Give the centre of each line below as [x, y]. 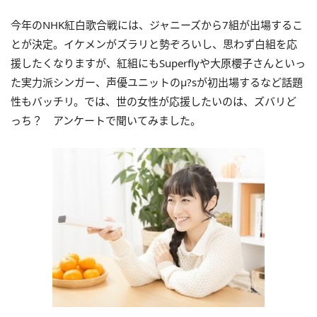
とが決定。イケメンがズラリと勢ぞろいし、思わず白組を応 [154, 44]
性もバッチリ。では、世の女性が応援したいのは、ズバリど [154, 101]
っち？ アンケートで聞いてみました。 [106, 120]
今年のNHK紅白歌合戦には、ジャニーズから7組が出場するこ [157, 25]
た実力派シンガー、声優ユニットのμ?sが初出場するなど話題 [157, 82]
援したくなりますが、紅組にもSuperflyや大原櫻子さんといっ [158, 63]
